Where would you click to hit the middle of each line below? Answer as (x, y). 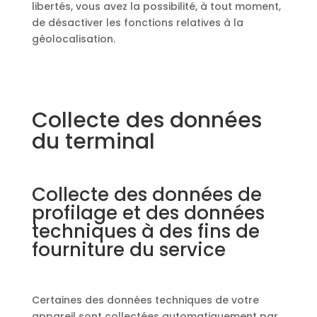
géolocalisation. (73, 39)
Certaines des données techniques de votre (145, 300)
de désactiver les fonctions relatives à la (137, 23)
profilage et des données (148, 213)
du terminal (93, 142)
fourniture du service (128, 250)
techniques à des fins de (145, 231)
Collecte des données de (146, 195)
